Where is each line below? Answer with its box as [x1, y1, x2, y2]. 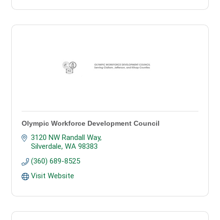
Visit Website [30, 171, 74, 180]
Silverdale [30, 142, 61, 151]
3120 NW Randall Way [30, 133, 100, 142]
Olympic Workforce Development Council [22, 119, 160, 127]
